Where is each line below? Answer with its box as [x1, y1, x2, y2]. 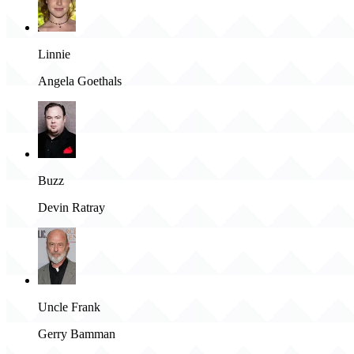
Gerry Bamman [38, 327, 115, 341]
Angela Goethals [38, 74, 122, 88]
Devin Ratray [38, 201, 105, 215]
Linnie [38, 47, 70, 62]
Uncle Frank [38, 300, 100, 314]
